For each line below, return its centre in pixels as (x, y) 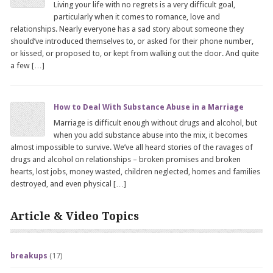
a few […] (28, 66)
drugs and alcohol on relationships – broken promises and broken (126, 159)
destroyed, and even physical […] (69, 184)
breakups (29, 256)
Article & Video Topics (75, 216)
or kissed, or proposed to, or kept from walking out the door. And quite (135, 53)
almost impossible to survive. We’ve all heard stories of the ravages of (132, 147)
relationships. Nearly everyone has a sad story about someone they (127, 29)
